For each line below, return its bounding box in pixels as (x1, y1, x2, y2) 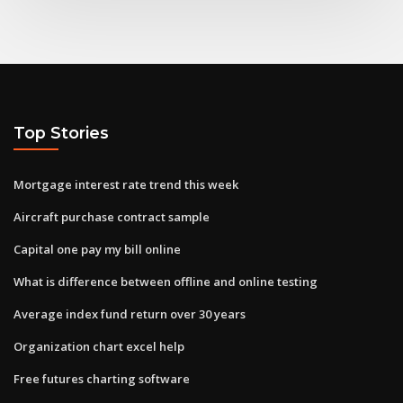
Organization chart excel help (13, 337, 184, 354)
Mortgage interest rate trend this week (13, 175, 238, 193)
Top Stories (13, 123, 109, 143)
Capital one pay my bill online (13, 240, 181, 257)
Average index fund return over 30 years (13, 305, 246, 322)
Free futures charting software (13, 370, 190, 387)
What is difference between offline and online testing (13, 273, 318, 290)
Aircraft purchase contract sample (13, 208, 210, 225)
